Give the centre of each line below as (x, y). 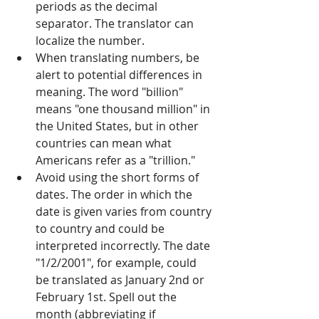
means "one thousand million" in (124, 109)
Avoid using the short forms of (119, 178)
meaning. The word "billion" (111, 92)
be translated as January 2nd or (121, 280)
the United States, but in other (119, 126)
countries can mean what (105, 143)
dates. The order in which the (115, 195)
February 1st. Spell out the (108, 297)
